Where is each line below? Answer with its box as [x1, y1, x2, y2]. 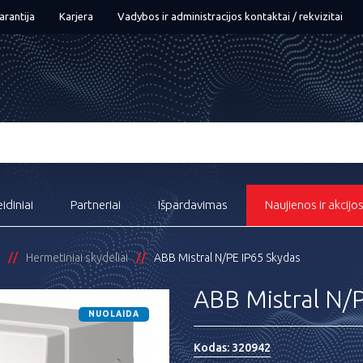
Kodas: [194, 341, 232, 354]
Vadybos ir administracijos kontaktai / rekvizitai [117, 11, 343, 22]
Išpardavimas [158, 198, 228, 211]
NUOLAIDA [88, 310, 139, 318]
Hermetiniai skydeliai [26, 251, 128, 264]
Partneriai [70, 198, 121, 211]
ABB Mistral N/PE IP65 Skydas [154, 251, 301, 264]
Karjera [59, 11, 93, 22]
